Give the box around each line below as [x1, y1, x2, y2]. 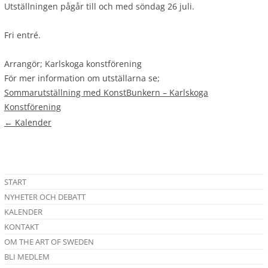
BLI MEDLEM [4, 251, 50, 263]
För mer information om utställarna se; [4, 72, 160, 84]
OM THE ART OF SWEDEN [4, 236, 94, 248]
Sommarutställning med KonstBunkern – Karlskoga [4, 87, 208, 99]
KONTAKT [4, 221, 39, 233]
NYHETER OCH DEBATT [4, 191, 86, 203]
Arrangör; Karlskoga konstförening [4, 58, 142, 70]
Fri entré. [4, 29, 41, 41]
